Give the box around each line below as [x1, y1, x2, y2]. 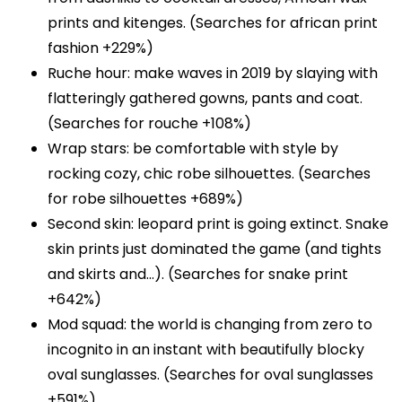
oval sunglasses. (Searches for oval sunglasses [48, 364, 374, 386]
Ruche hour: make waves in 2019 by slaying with [48, 63, 379, 84]
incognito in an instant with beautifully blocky [48, 339, 365, 361]
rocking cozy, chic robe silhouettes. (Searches [48, 163, 371, 185]
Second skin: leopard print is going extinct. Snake [48, 214, 389, 235]
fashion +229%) [48, 38, 154, 59]
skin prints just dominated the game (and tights [48, 239, 382, 260]
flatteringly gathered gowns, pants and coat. [48, 88, 363, 109]
